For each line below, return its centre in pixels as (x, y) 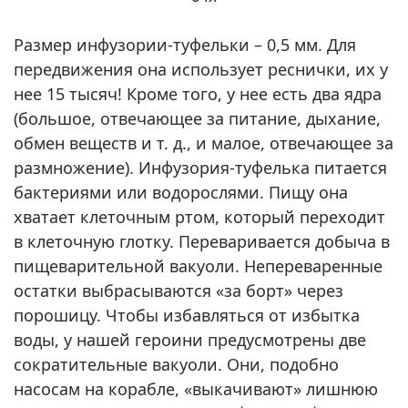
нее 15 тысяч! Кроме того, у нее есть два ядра (198, 93)
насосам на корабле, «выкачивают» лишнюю (196, 388)
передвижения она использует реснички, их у (201, 69)
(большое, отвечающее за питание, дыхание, (197, 118)
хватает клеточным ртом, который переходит (199, 216)
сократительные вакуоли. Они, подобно (176, 364)
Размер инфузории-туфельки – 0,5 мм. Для (185, 44)
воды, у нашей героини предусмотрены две (190, 339)
